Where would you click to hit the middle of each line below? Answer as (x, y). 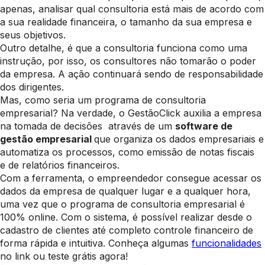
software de (204, 126)
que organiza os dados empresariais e (179, 139)
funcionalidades (227, 243)
